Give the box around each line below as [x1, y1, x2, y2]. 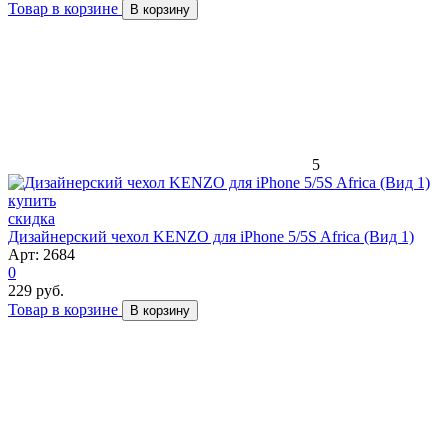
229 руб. [8, 281, 64, 299]
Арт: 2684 [8, 245, 75, 263]
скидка [8, 209, 55, 227]
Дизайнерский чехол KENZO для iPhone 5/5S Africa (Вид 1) [8, 227, 414, 245]
